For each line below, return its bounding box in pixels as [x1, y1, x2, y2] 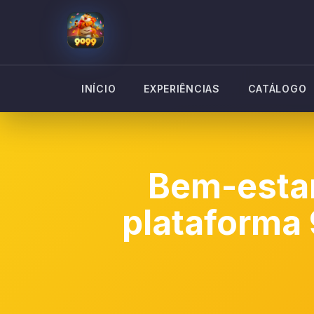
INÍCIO [81, 83, 116, 95]
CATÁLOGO [247, 83, 307, 95]
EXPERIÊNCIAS [144, 83, 220, 95]
